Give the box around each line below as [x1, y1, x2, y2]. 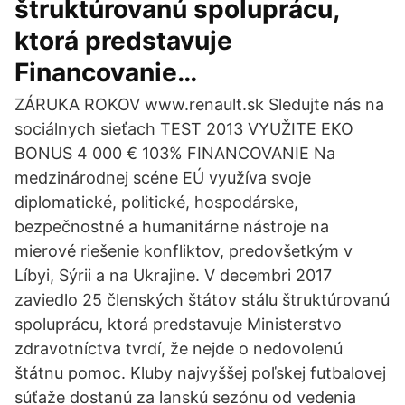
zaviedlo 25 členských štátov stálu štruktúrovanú [14, 290, 390, 309]
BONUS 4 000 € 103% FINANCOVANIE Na [14, 144, 335, 163]
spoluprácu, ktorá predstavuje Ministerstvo [14, 315, 342, 334]
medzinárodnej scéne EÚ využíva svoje [14, 168, 311, 187]
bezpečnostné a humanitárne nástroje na [14, 217, 329, 236]
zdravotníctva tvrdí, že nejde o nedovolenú [14, 339, 343, 358]
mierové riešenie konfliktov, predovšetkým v [14, 241, 353, 260]
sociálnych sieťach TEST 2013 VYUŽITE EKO [14, 119, 353, 138]
